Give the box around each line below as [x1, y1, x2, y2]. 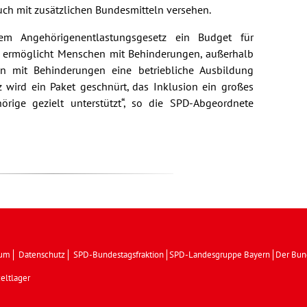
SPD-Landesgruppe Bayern [169, 249, 271, 261]
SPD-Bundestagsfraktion [73, 249, 164, 261]
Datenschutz [19, 249, 66, 261]
